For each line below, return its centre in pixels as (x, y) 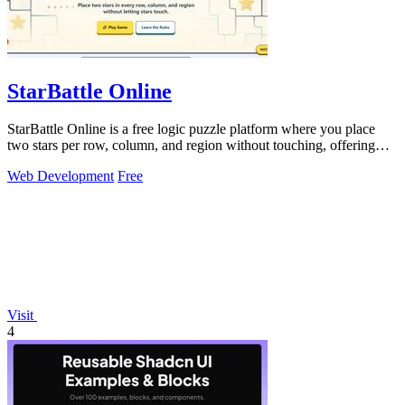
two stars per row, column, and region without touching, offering (191, 146)
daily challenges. (55, 162)
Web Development (61, 176)
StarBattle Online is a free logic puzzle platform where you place (191, 129)
